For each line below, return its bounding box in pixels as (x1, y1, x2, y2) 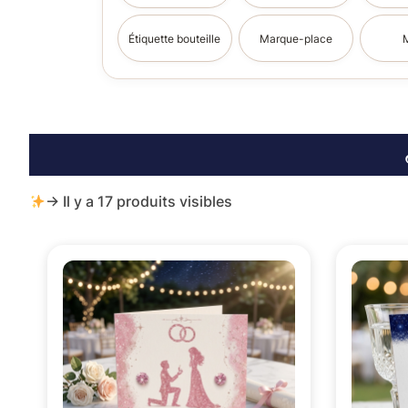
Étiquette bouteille (128, 31, 221, 46)
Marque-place (259, 31, 332, 46)
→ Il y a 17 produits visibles (46, 192, 233, 211)
